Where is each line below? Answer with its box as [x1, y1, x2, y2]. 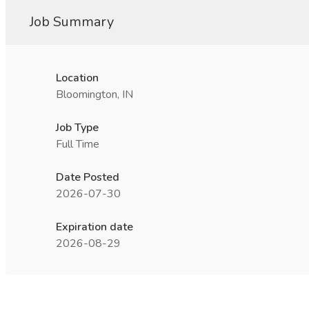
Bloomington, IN [56, 87, 133, 102]
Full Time [56, 137, 99, 152]
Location [56, 70, 99, 86]
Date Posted [56, 170, 119, 185]
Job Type [56, 120, 99, 135]
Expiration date [56, 219, 133, 235]
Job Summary [30, 12, 114, 31]
